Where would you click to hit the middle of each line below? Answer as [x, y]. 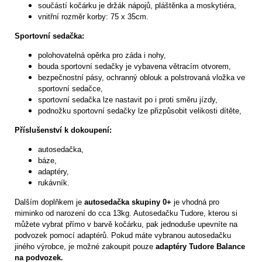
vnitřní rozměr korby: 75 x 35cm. [93, 17]
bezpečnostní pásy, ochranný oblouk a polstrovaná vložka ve [142, 78]
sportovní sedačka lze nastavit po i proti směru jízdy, [128, 100]
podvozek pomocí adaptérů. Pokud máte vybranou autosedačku [123, 236]
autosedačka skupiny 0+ [128, 202]
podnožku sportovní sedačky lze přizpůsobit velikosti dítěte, [140, 111]
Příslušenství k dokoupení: [63, 130]
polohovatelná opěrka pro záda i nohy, [102, 56]
